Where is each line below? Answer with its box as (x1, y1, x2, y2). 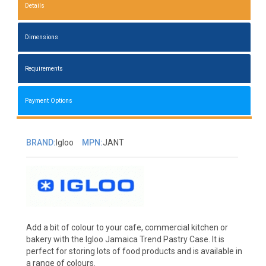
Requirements (25, 65, 64, 73)
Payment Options (25, 96, 73, 104)
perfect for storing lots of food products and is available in (26, 246, 242, 256)
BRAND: (26, 137, 56, 147)
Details (25, 2, 45, 9)
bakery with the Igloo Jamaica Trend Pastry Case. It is (26, 234, 224, 244)
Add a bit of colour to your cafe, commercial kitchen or (26, 222, 228, 232)
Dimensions (25, 33, 59, 42)
